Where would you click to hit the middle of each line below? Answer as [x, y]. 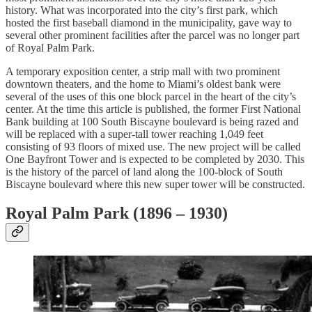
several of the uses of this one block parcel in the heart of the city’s [151, 96]
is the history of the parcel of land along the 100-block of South [144, 171]
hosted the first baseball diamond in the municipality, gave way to [149, 22]
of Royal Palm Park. [50, 47]
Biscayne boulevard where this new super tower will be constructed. [155, 184]
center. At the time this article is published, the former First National [153, 109]
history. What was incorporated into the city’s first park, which [142, 10]
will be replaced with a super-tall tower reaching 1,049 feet [134, 134]
